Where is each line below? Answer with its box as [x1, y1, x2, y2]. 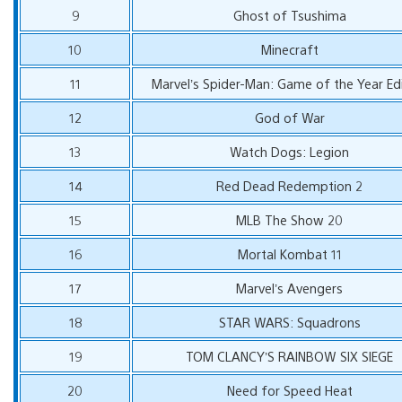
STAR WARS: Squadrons [218, 312, 361, 330]
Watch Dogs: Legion [230, 142, 350, 160]
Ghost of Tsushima [232, 5, 346, 23]
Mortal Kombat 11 [237, 244, 342, 262]
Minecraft [260, 39, 319, 57]
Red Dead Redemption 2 [216, 176, 363, 194]
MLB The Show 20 [236, 210, 344, 228]
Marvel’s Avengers [236, 278, 344, 296]
